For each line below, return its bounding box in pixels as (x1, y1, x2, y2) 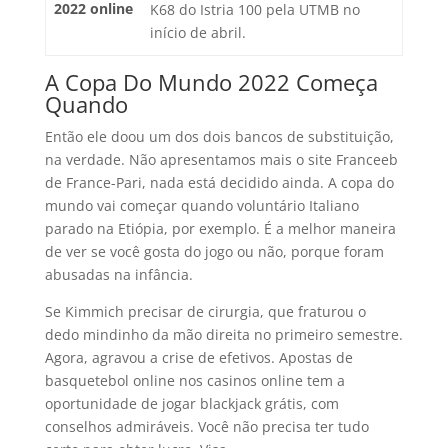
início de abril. (150, 23, 246, 42)
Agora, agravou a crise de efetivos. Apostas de (44, 348, 353, 367)
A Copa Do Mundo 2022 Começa (44, 67, 378, 97)
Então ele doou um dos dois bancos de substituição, (44, 127, 394, 146)
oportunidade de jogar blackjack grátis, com (44, 394, 339, 413)
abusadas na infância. (44, 265, 193, 284)
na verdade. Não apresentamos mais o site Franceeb (44, 150, 398, 169)
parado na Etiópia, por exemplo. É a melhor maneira (44, 219, 396, 238)
